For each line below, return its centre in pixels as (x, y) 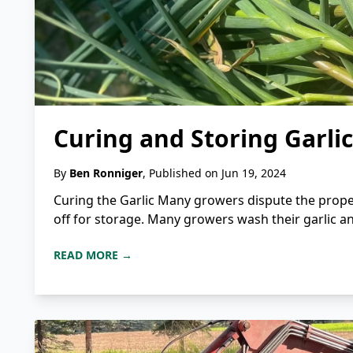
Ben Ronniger (106, 173)
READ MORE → (93, 255)
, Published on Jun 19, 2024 (214, 173)
